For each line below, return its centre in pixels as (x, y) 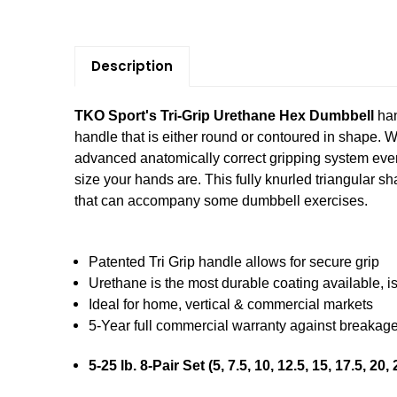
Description (132, 66)
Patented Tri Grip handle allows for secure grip (234, 262)
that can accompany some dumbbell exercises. (221, 201)
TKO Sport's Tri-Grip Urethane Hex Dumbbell (224, 116)
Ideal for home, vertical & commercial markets (231, 305)
